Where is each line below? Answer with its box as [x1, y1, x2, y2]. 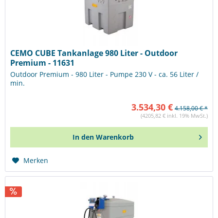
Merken [23, 156, 49, 165]
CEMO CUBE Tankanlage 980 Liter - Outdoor [10, 48, 178, 59]
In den [73, 132, 94, 142]
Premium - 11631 [10, 57, 75, 69]
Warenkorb [96, 132, 134, 142]
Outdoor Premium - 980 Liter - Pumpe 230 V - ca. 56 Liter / [10, 70, 199, 79]
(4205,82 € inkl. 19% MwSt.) [141, 112, 208, 120]
